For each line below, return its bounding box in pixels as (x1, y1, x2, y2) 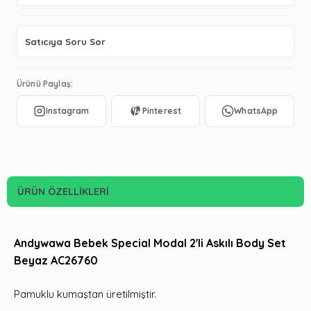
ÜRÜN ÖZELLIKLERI (17, 185, 109, 198)
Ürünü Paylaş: (17, 78, 73, 89)
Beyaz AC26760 (14, 253, 98, 267)
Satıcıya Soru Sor (25, 35, 106, 47)
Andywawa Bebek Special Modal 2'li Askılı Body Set (14, 235, 286, 250)
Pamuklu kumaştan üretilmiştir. (14, 287, 156, 301)
